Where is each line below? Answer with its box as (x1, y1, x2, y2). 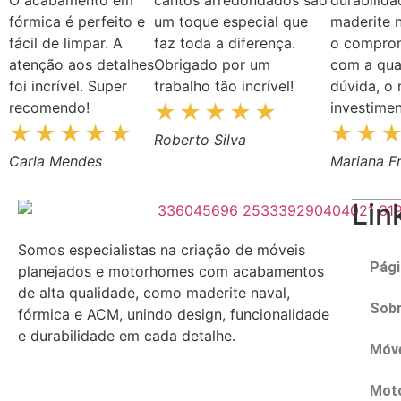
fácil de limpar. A (9, 33, 123, 52)
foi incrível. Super (9, 76, 127, 95)
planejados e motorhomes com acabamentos (18, 262, 324, 281)
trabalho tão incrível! (154, 76, 294, 95)
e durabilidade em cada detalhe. (18, 327, 235, 346)
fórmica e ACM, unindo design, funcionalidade (18, 305, 329, 324)
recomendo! (9, 98, 90, 116)
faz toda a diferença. (154, 33, 296, 52)
